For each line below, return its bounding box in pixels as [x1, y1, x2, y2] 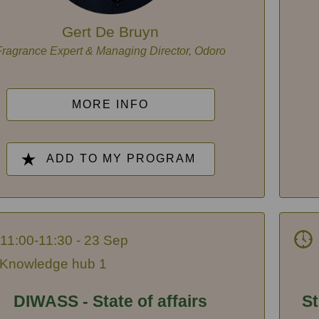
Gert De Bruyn [62, 23, 159, 40]
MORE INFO [72, 98, 150, 110]
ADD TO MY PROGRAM [46, 152, 197, 164]
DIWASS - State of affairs [14, 292, 208, 311]
